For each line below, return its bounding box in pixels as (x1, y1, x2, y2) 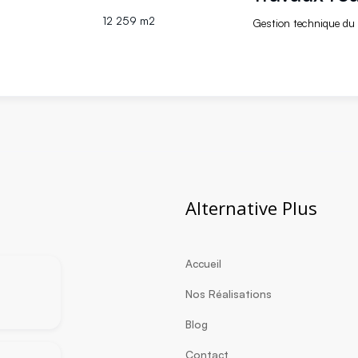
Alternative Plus (185, 195, 317, 220)
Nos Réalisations (185, 286, 272, 300)
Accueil (185, 256, 221, 270)
